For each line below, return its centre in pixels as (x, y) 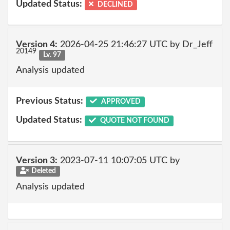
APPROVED (120, 101)
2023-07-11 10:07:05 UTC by (119, 161)
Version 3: (37, 161)
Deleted (43, 171)
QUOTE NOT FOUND (134, 121)
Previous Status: (50, 101)
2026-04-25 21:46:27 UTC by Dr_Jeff (135, 44)
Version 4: (37, 44)
